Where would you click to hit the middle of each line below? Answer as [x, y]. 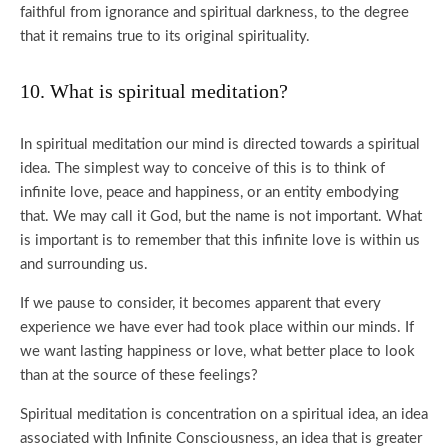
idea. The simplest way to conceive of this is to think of [202, 168]
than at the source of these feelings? [139, 375]
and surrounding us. [84, 264]
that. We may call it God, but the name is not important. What [221, 216]
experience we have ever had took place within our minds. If [217, 327]
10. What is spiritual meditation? [154, 91]
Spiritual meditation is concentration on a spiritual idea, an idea [224, 414]
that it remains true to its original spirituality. [165, 36]
